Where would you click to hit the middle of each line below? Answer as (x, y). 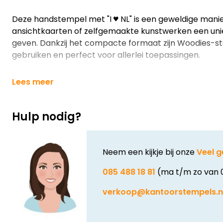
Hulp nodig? (47, 117)
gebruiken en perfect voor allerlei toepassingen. (106, 55)
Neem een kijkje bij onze (150, 152)
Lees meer (33, 82)
